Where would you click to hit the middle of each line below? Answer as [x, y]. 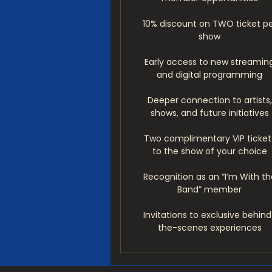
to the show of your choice [209, 151]
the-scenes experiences [209, 228]
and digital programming [210, 75]
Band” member [210, 189]
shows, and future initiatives [209, 113]
